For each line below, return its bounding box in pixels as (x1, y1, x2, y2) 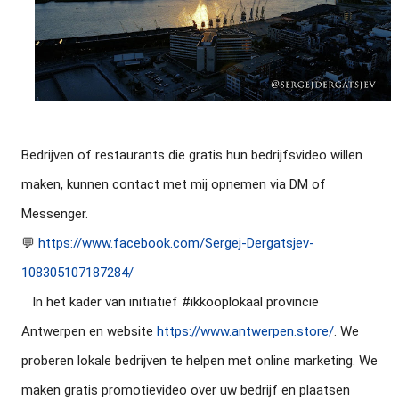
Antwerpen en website (21, 323, 157, 339)
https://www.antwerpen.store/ (157, 323, 334, 339)
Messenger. (21, 206, 88, 222)
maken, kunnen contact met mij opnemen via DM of (21, 176, 326, 192)
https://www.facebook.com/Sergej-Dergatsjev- (38, 235, 314, 251)
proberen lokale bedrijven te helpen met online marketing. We (21, 353, 378, 369)
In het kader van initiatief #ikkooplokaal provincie (21, 294, 32, 310)
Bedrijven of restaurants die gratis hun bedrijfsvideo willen (21, 147, 362, 163)
